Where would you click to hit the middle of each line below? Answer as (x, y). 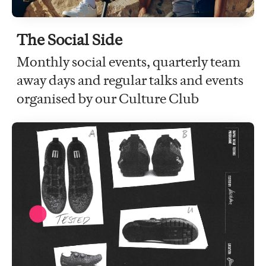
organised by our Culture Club (108, 98)
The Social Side (69, 39)
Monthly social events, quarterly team (129, 61)
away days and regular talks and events (130, 80)
